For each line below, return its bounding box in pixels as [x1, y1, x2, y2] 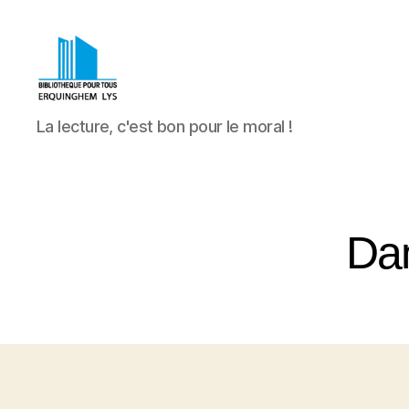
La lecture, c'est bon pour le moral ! [37, 117, 293, 136]
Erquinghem [36, 167, 129, 186]
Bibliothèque [36, 107, 131, 126]
